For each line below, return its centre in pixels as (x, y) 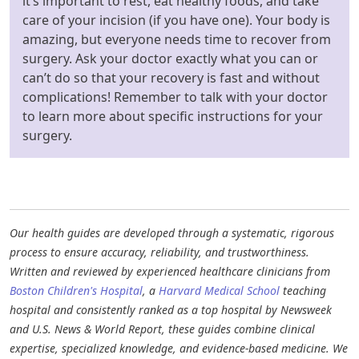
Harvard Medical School (219, 290)
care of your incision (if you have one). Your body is (176, 20)
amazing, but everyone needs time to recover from (177, 39)
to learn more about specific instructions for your (173, 116)
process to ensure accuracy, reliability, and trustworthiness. (159, 252)
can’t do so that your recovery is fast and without (171, 77)
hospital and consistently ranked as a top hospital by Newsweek (171, 309)
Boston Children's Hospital (76, 290)
